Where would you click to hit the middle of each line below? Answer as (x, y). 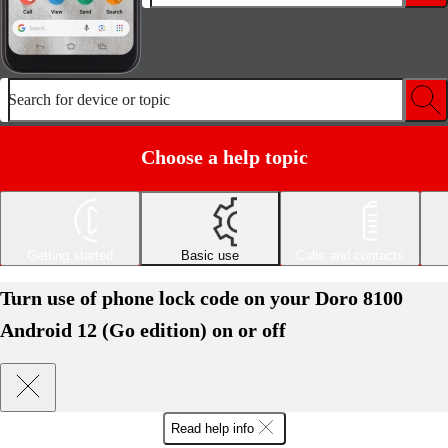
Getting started (70, 255)
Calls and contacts (350, 255)
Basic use (210, 255)
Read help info (212, 428)
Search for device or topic (89, 99)
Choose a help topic (224, 156)
